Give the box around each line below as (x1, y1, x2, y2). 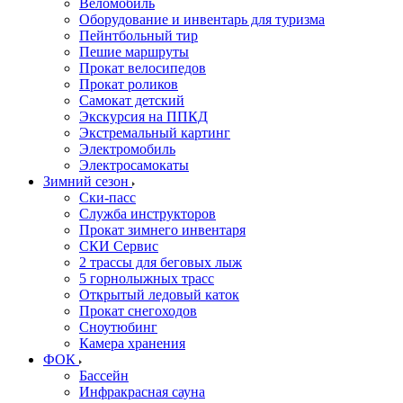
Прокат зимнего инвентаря (79, 222, 246, 237)
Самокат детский (79, 93, 184, 108)
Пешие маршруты (79, 44, 189, 59)
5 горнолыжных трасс (79, 271, 214, 286)
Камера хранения (79, 336, 185, 351)
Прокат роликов (79, 76, 178, 92)
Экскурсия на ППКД (79, 109, 208, 124)
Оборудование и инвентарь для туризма (79, 12, 325, 27)
